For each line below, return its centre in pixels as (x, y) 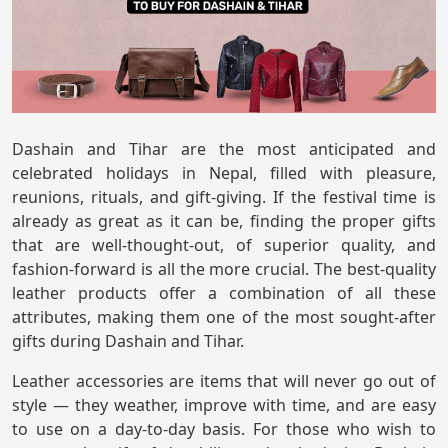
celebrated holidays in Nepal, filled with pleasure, (224, 173)
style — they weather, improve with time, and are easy (224, 405)
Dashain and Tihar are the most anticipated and (224, 149)
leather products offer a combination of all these (224, 293)
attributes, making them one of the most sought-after (224, 317)
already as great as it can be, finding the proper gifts (224, 221)
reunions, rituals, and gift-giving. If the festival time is (224, 197)
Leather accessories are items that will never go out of (224, 381)
